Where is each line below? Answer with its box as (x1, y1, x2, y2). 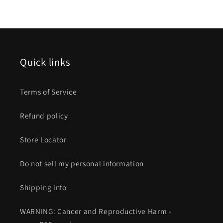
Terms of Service (20, 86, 77, 97)
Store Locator (20, 134, 67, 144)
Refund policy (20, 110, 68, 120)
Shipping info (20, 182, 67, 192)
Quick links (20, 55, 71, 69)
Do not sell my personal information (20, 158, 144, 168)
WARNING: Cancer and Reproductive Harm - (20, 206, 172, 216)
